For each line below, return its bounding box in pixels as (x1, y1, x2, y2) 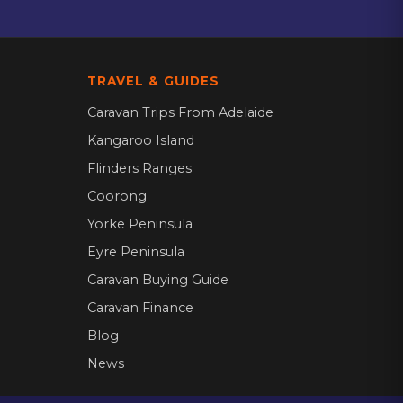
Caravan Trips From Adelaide (87, 103, 273, 121)
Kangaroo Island (87, 131, 194, 148)
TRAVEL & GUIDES (87, 73, 219, 88)
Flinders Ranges (87, 159, 192, 176)
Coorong (87, 187, 147, 204)
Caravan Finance (87, 299, 193, 316)
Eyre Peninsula (87, 243, 184, 260)
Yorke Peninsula (87, 215, 193, 232)
